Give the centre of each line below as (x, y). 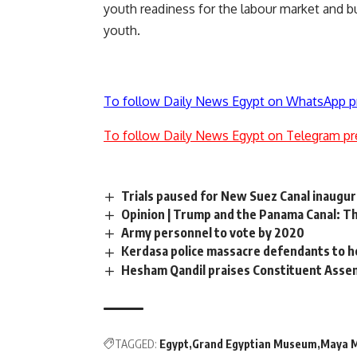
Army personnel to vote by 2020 (213, 233)
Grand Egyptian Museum (255, 343)
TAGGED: (136, 343)
